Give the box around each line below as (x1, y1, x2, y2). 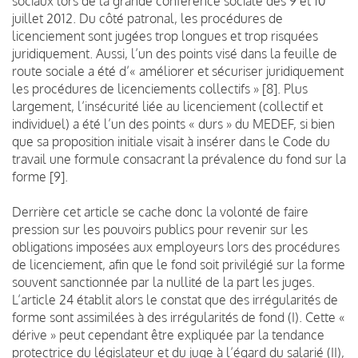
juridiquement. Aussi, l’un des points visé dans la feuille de (12, 45, 337, 62)
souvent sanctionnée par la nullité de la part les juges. (12, 273, 315, 290)
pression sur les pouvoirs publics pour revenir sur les (12, 221, 308, 237)
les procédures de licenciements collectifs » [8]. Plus (12, 80, 308, 97)
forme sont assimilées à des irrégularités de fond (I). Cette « (12, 308, 345, 325)
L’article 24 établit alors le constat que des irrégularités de (12, 291, 338, 308)
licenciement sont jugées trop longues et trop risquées (12, 27, 318, 44)
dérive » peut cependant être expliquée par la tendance (12, 326, 324, 343)
